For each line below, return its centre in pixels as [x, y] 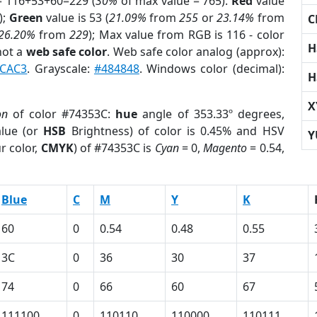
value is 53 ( [76, 18]
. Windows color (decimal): [212, 69]
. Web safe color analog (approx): [196, 52]
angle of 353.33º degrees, [211, 114]
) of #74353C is [114, 148]
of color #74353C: [62, 114]
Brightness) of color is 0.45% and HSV [175, 131]
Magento [225, 148]
